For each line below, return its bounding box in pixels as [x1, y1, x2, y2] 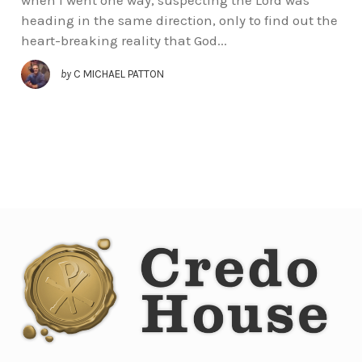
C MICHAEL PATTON [73, 67, 164, 80]
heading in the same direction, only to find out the [20, 11, 338, 28]
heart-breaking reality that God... [20, 32, 227, 48]
